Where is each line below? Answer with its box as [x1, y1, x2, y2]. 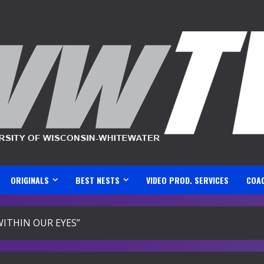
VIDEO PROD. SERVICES [146, 174, 229, 186]
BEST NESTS [75, 174, 120, 186]
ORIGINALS [11, 174, 49, 186]
